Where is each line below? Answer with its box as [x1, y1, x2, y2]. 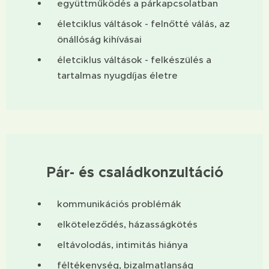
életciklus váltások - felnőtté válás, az [57, 17, 230, 29]
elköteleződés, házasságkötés [57, 218, 198, 230]
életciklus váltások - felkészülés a [57, 53, 211, 65]
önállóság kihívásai [57, 33, 142, 45]
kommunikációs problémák [57, 198, 181, 210]
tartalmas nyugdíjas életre [57, 69, 178, 81]
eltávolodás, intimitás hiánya [57, 238, 188, 250]
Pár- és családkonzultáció [46, 163, 223, 182]
